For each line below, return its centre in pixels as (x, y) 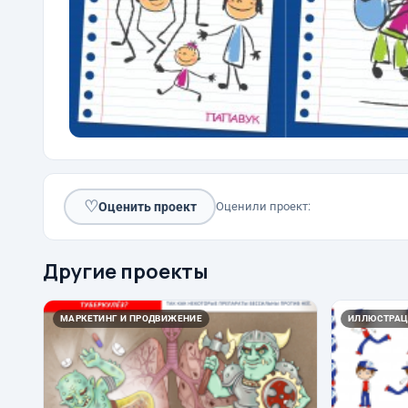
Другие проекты (126, 272)
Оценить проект (147, 206)
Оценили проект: (263, 207)
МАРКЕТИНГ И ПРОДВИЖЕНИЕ (132, 319)
